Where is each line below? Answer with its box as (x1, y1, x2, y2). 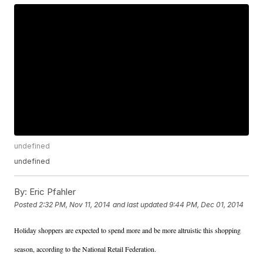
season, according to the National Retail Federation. (14, 244, 157, 254)
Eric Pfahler (27, 186, 76, 198)
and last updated (113, 200, 168, 209)
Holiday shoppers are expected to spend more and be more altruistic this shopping (14, 225, 241, 235)
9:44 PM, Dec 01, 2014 (169, 200, 244, 209)
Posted (14, 200, 39, 209)
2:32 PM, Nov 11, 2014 (39, 200, 111, 209)
